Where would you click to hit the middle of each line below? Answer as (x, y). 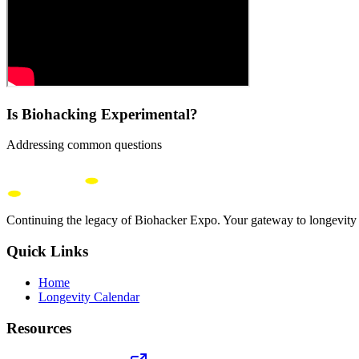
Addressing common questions (84, 145)
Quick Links (47, 252)
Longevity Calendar (89, 296)
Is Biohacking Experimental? (102, 114)
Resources (39, 328)
